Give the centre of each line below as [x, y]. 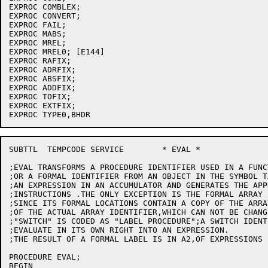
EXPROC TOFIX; [40, 97]
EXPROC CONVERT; [45, 16]
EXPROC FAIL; [38, 25]
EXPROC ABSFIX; [42, 79]
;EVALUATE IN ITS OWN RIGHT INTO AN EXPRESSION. [119, 230]
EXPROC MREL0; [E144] [57, 52]
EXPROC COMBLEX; [45, 7]
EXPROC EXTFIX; [42, 106]
